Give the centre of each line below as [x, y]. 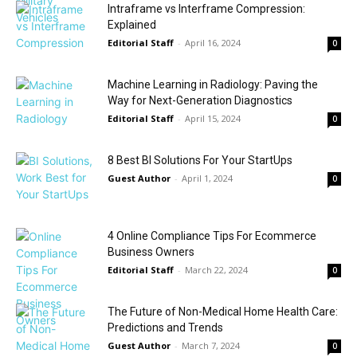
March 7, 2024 [211, 345]
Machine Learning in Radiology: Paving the [213, 84]
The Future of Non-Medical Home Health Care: [223, 312]
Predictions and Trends [165, 328]
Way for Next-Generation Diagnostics [200, 100]
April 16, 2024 [213, 43]
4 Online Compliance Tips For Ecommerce [212, 236]
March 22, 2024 [216, 270]
